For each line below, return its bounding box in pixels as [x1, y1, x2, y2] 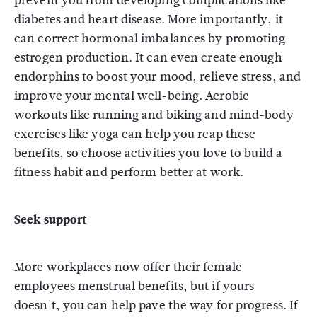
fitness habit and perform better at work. [14, 163, 244, 181]
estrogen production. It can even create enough [14, 49, 282, 67]
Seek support [14, 211, 87, 229]
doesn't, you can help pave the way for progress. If [14, 296, 299, 314]
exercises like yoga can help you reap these [14, 125, 256, 143]
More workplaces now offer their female [14, 258, 242, 276]
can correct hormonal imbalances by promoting [14, 30, 286, 47]
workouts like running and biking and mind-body [14, 106, 294, 124]
